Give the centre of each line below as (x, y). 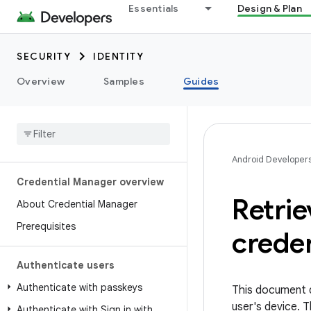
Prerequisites (46, 226)
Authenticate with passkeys (79, 287)
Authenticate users (66, 265)
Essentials (154, 8)
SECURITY (44, 56)
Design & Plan (269, 8)
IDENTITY (118, 56)
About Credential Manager (77, 204)
